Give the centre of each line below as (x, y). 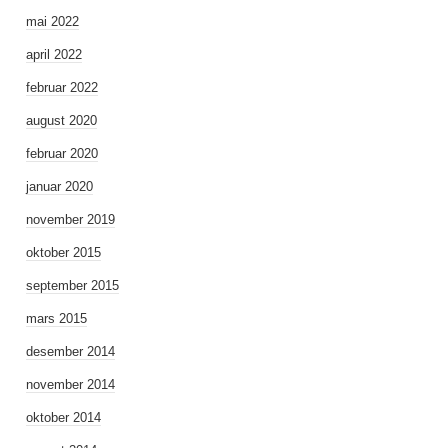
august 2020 (61, 120)
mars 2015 (56, 318)
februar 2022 (62, 87)
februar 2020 (62, 153)
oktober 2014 (63, 417)
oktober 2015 (63, 252)
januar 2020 (59, 186)
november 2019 (70, 219)
